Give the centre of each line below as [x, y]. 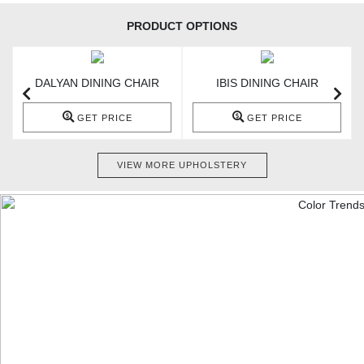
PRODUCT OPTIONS [182, 26]
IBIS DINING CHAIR [267, 82]
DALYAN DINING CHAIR [97, 82]
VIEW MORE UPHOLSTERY [182, 165]
